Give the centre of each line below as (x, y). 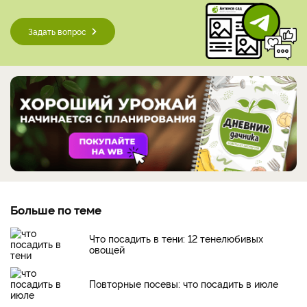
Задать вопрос (57, 31)
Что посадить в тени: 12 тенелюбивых (176, 238)
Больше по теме (56, 210)
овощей (107, 249)
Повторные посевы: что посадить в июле (184, 284)
